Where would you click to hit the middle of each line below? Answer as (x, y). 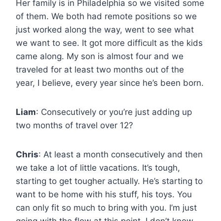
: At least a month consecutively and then (121, 154)
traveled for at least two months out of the (100, 69)
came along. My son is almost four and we (100, 56)
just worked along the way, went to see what (105, 29)
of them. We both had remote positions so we (106, 16)
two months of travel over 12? (74, 125)
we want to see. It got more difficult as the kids (109, 43)
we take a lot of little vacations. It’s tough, (98, 167)
